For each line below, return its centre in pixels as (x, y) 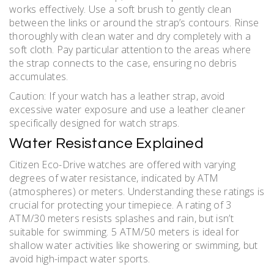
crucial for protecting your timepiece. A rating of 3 (120, 205)
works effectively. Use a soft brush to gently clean (120, 9)
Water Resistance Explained (106, 144)
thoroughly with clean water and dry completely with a (130, 36)
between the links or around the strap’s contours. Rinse (134, 23)
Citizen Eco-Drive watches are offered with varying (122, 165)
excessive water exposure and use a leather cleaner (127, 110)
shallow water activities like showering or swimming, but (134, 246)
